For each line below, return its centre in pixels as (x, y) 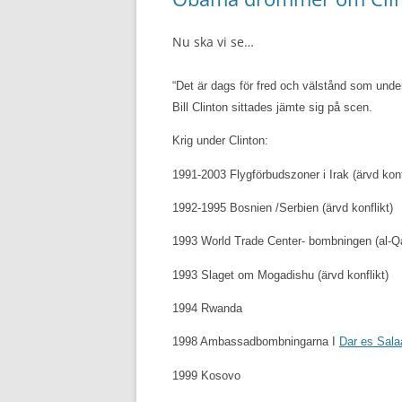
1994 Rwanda (207, 308)
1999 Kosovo (206, 375)
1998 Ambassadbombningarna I (256, 342)
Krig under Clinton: (220, 141)
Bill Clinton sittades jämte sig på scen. (272, 107)
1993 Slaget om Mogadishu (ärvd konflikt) (280, 275)
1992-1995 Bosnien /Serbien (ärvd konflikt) (283, 207)
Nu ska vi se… (213, 42)
